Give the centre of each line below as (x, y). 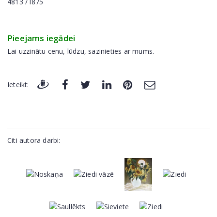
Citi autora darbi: (34, 140)
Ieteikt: (18, 85)
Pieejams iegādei (41, 38)
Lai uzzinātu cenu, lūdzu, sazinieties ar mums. (81, 51)
